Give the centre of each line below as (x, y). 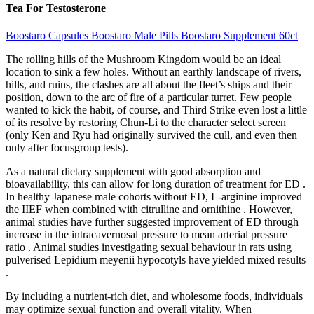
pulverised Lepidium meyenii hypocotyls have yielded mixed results (156, 259)
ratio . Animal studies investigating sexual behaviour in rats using (149, 247)
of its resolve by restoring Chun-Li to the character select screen (146, 122)
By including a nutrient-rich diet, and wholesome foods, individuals (154, 296)
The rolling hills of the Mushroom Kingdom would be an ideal (143, 59)
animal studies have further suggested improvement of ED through (152, 221)
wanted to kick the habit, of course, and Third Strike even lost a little (156, 109)
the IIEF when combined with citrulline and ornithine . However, (149, 209)
